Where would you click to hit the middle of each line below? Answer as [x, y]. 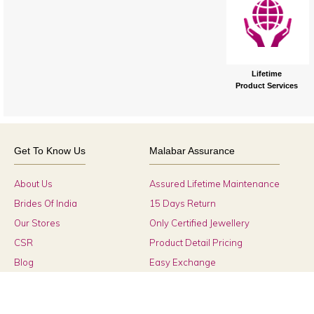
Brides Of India [46, 203]
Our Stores [37, 223]
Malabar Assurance [192, 150]
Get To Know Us [50, 150]
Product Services [266, 85]
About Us [33, 183]
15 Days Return [182, 203]
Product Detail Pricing [196, 242]
